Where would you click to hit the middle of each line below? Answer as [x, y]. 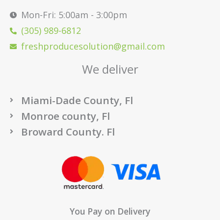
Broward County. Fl [68, 131]
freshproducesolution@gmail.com [93, 46]
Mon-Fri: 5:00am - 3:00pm [74, 15]
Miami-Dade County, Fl [77, 100]
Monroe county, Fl [65, 116]
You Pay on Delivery [110, 211]
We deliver [110, 69]
